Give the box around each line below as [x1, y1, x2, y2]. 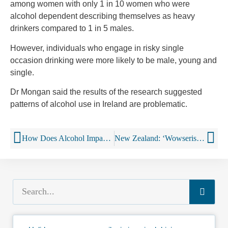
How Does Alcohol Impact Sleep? [103, 133, 111, 142]
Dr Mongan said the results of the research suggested [10, 88, 202, 97]
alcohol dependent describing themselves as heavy [10, 12, 195, 21]
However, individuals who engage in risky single [10, 43, 184, 52]
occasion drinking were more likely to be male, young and [10, 55, 217, 65]
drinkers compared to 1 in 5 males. [10, 24, 134, 33]
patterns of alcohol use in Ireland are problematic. [10, 100, 187, 109]
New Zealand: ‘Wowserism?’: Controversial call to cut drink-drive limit [196, 133, 205, 142]
